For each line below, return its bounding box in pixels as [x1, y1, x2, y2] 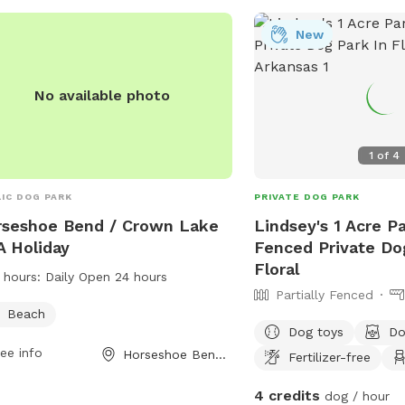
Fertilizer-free [288, 349, 372, 364]
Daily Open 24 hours [44, 268, 167, 284]
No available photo [34, 86, 171, 104]
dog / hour [320, 388, 391, 403]
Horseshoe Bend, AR [214, 346, 226, 362]
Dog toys [288, 324, 344, 339]
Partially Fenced [276, 287, 374, 302]
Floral [254, 259, 300, 278]
